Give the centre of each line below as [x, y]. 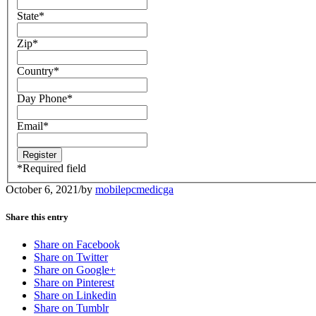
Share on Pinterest [74, 283]
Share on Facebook [77, 245]
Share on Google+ [75, 270]
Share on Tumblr [71, 308]
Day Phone [42, 98]
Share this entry [37, 217]
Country [35, 71]
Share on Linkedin [75, 296]
